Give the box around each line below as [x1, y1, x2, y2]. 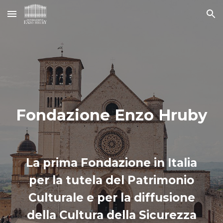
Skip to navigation [153, 14, 215, 23]
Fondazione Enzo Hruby [16, 106, 207, 124]
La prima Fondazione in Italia [26, 156, 197, 170]
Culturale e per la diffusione [28, 191, 195, 205]
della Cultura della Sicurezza [26, 208, 197, 222]
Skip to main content [8, 14, 79, 23]
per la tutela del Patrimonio [29, 173, 194, 187]
